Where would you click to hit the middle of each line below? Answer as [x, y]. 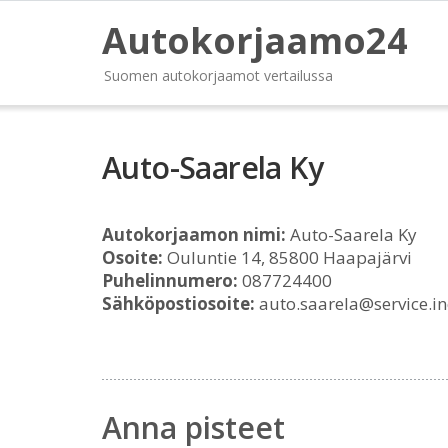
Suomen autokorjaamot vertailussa [218, 75]
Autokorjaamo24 [255, 40]
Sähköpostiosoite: [178, 303]
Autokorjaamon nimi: [194, 234]
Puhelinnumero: [170, 280]
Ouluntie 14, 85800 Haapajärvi [287, 257]
